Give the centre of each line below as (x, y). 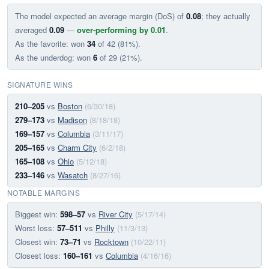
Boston (70, 106)
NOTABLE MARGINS (44, 192)
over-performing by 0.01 (121, 30)
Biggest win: (38, 214)
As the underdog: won (54, 57)
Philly (105, 228)
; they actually (226, 16)
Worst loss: (36, 228)
